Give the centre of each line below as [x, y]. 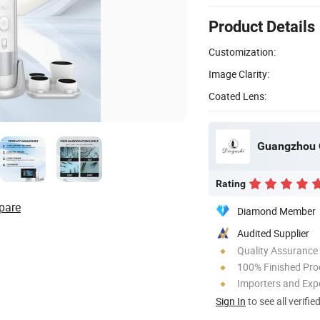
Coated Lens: [237, 96]
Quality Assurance [277, 250]
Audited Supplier [273, 233]
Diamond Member [276, 211]
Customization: [242, 51]
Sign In [231, 301]
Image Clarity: [239, 74]
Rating [231, 183]
